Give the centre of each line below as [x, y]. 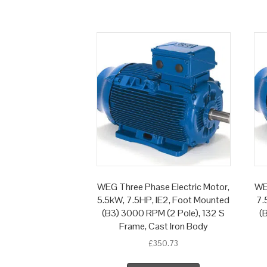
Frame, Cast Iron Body [163, 226]
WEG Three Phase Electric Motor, [164, 187]
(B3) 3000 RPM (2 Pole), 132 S [164, 213]
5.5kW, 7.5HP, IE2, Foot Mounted [164, 200]
